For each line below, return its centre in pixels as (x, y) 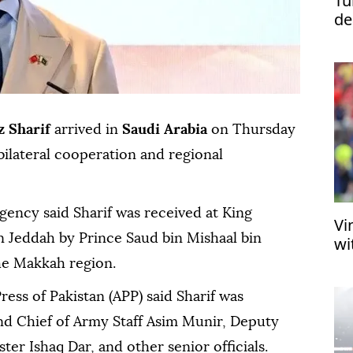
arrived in (86, 130)
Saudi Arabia (165, 130)
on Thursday (251, 130)
